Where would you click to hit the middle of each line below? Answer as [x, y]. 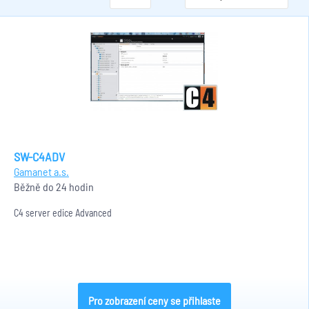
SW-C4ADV [39, 157]
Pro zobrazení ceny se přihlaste [154, 300]
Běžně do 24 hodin [54, 187]
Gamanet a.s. [41, 171]
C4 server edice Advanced [63, 213]
